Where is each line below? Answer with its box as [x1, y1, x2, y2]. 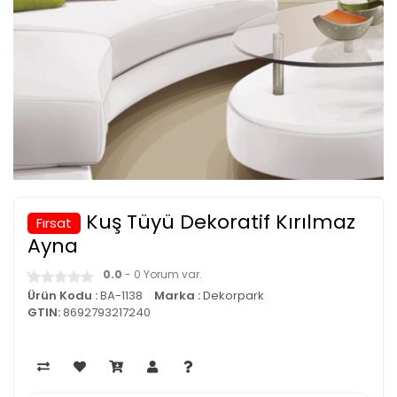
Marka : [154, 287, 203, 304]
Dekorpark [203, 287, 264, 304]
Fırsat [36, 214, 72, 232]
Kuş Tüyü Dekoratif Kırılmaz [86, 208, 355, 236]
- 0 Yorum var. [122, 267, 202, 282]
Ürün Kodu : [27, 287, 97, 304]
